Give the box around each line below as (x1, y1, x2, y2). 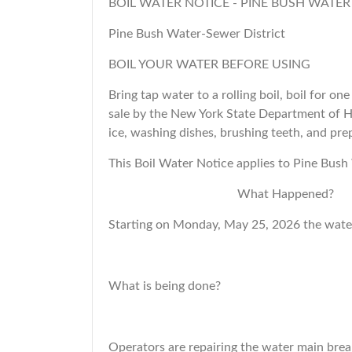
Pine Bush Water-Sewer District (108, 27, 285, 40)
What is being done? (108, 280, 221, 292)
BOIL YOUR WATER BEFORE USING (108, 58, 310, 71)
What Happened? (108, 188, 337, 200)
